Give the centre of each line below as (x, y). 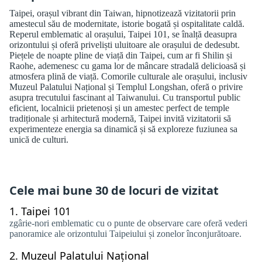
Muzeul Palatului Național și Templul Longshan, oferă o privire (126, 87)
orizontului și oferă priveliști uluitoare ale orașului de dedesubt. (125, 45)
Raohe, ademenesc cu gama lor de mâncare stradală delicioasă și (127, 66)
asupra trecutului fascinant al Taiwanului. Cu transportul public (125, 97)
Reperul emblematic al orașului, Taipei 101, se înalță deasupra (123, 34)
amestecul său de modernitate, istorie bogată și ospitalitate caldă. (127, 24)
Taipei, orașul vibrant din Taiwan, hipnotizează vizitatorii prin (123, 13)
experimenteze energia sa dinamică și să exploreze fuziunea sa (123, 129)
